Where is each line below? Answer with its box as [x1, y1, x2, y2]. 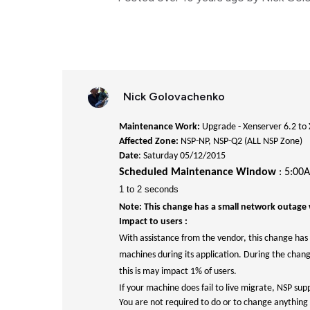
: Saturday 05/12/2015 [138, 151, 226, 161]
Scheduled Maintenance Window [119, 167, 276, 178]
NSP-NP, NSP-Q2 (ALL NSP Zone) [179, 136, 302, 147]
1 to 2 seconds [119, 184, 179, 194]
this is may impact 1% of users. [119, 266, 237, 277]
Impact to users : [119, 217, 188, 227]
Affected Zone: [119, 136, 179, 147]
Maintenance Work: [119, 122, 200, 132]
